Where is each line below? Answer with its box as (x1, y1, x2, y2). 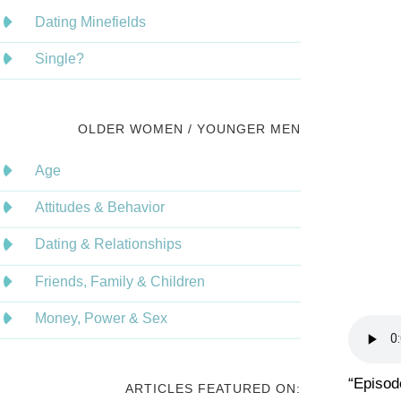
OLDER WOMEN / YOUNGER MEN (78, 122, 301, 137)
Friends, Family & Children (35, 273, 206, 289)
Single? (35, 50, 85, 66)
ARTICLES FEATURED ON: (125, 381, 301, 397)
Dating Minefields (35, 13, 147, 30)
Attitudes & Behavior (35, 200, 166, 216)
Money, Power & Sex (35, 311, 168, 327)
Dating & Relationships (35, 236, 183, 252)
